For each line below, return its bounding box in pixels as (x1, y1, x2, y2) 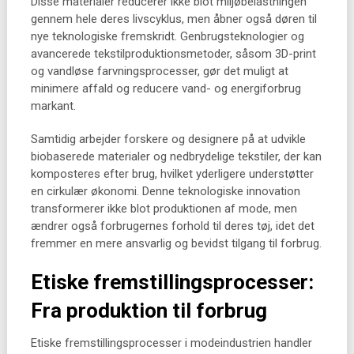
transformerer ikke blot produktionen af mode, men (30, 201, 297, 216)
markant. (30, 99, 76, 113)
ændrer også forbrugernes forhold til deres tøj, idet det (30, 219, 314, 233)
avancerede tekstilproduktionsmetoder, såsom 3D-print (30, 47, 316, 61)
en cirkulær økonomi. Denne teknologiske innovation (30, 184, 300, 198)
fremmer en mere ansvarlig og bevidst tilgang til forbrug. (30, 236, 322, 250)
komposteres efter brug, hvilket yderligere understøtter (30, 167, 314, 181)
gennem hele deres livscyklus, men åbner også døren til (30, 12, 317, 26)
